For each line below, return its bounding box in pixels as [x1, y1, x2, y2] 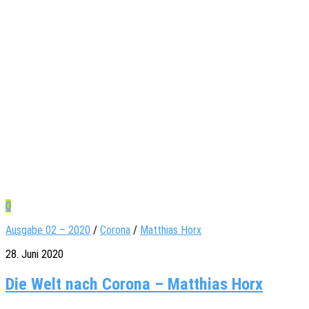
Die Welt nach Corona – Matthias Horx [6, 274, 263, 294]
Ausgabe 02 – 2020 [6, 223, 90, 237]
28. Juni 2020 [6, 247, 63, 261]
